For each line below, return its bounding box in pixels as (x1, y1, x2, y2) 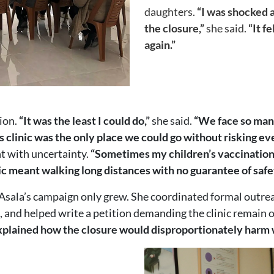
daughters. (144, 4, 195, 18)
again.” (144, 37, 176, 51)
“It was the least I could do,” (17, 113, 150, 127)
